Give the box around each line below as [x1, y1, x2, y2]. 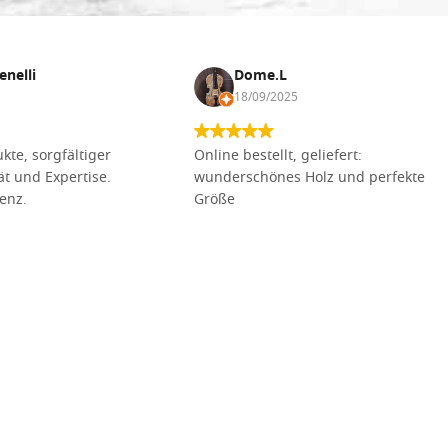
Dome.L [234, 64, 287, 88]
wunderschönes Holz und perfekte [194, 166, 425, 190]
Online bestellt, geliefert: [194, 144, 362, 168]
